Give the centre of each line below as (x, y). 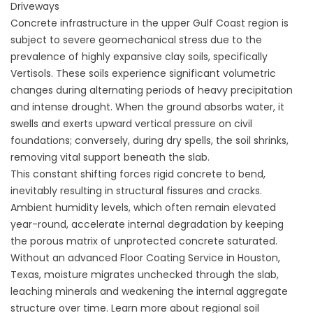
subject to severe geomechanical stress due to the (136, 40)
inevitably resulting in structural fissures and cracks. (136, 191)
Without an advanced (64, 258)
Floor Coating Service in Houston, (199, 258)
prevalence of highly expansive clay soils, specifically (139, 57)
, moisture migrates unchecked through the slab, (159, 275)
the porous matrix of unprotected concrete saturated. (144, 241)
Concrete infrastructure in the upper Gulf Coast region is (150, 23)
